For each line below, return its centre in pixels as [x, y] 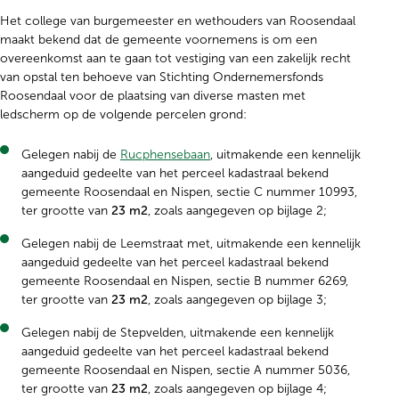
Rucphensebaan [165, 155]
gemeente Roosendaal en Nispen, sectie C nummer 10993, [189, 192]
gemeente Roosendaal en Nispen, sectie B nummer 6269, [185, 281]
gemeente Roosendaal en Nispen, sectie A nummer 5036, [186, 370]
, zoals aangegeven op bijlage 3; [237, 300]
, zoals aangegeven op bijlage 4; [237, 389]
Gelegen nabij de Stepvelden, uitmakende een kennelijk [178, 333]
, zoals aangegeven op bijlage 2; [237, 211]
